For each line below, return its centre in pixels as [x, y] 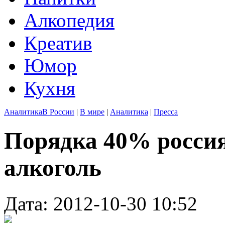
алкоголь [53, 168]
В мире [92, 112]
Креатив [58, 43]
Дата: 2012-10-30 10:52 [101, 203]
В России [58, 112]
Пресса [166, 112]
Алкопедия [69, 20]
